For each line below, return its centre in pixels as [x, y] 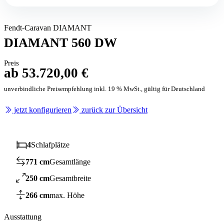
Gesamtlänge [70, 161]
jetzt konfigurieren [42, 109]
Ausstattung [23, 217]
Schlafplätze [50, 144]
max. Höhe [67, 195]
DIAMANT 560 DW [60, 43]
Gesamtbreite [70, 178]
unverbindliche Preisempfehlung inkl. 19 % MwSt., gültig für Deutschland [104, 88]
